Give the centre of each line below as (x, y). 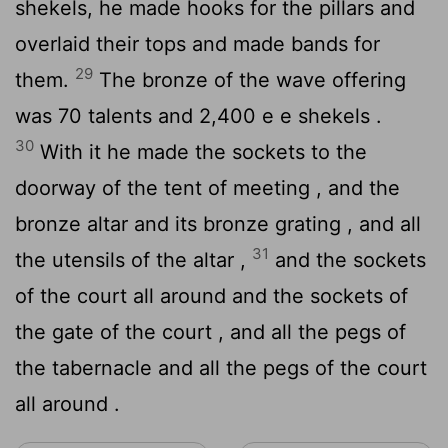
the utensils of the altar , (133, 259)
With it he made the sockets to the (200, 151)
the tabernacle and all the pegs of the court (221, 367)
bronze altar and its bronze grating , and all (218, 223)
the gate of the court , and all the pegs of (210, 331)
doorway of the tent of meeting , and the (207, 187)
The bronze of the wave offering (249, 79)
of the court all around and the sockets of (211, 295)
